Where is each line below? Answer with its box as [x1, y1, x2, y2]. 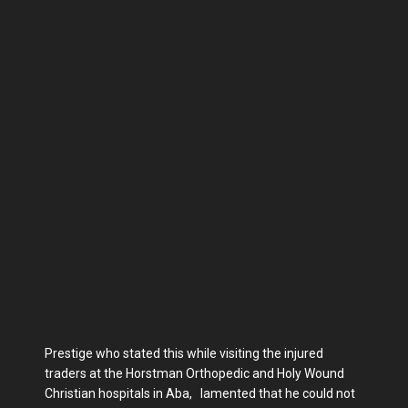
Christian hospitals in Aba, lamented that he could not [45, 385, 355, 401]
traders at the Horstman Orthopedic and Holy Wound [45, 365, 344, 381]
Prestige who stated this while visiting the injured [45, 345, 323, 361]
